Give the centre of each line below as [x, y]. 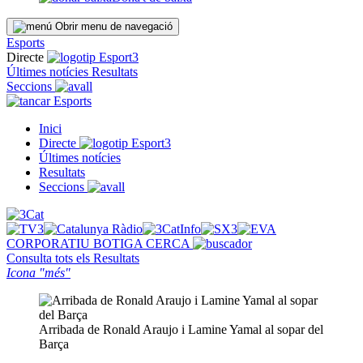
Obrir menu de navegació [114, 26]
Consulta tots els [50, 258]
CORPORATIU [50, 243]
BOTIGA [120, 243]
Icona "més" [38, 273]
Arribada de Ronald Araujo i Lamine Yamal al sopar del [181, 329]
